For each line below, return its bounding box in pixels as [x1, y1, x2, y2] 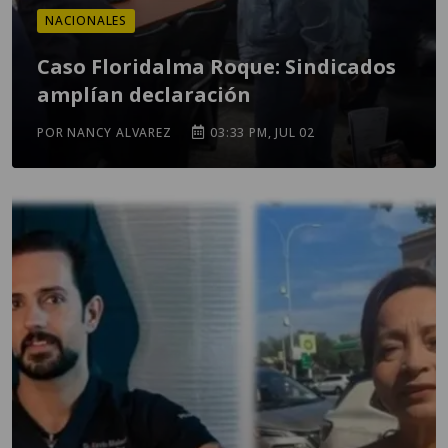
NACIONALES [45, 12, 127, 29]
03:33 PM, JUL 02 [206, 124, 316, 141]
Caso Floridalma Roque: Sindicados [37, 53, 396, 80]
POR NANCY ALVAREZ [37, 124, 172, 141]
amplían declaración [37, 81, 251, 108]
